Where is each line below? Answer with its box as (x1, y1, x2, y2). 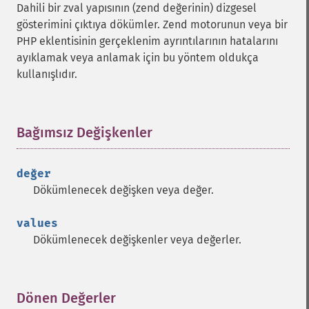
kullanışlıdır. (17, 68, 77, 81)
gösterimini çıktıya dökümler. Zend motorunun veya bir (17, 18, 288, 31)
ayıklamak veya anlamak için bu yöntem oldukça (17, 51, 259, 64)
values (17, 217, 58, 230)
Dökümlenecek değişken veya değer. (33, 183, 214, 197)
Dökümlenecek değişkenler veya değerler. (33, 233, 241, 246)
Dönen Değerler (17, 290, 116, 306)
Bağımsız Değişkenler (17, 124, 152, 141)
